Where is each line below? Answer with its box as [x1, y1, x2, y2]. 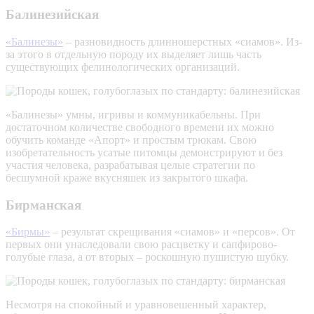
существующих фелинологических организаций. [6, 60, 240, 73]
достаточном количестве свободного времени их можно [6, 121, 274, 133]
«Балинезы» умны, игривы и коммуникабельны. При [6, 108, 261, 121]
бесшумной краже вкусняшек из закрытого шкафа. [6, 171, 248, 184]
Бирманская [6, 197, 81, 212]
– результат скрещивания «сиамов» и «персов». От [50, 226, 295, 238]
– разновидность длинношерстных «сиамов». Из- [63, 35, 302, 48]
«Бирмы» [6, 226, 50, 238]
